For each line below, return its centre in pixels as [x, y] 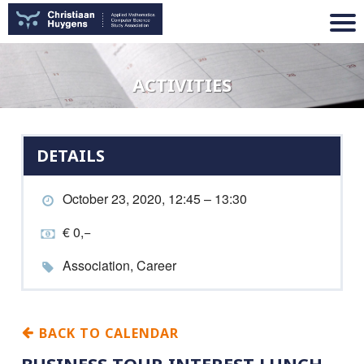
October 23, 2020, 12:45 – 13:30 [155, 199]
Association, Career [119, 265]
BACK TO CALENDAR [107, 333]
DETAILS [71, 156]
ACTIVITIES [182, 84]
